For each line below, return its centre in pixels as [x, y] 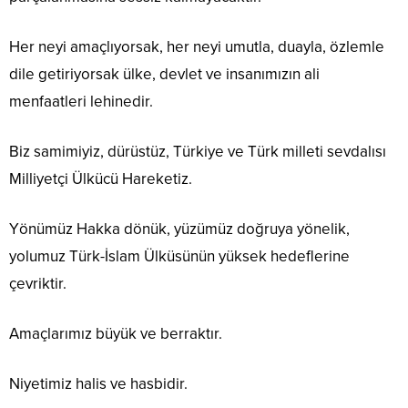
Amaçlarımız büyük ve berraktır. [116, 334]
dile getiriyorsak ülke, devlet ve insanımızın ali [164, 75]
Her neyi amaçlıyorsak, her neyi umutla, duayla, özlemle [197, 47]
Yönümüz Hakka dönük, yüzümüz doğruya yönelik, [179, 229]
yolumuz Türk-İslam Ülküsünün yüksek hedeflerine [179, 257]
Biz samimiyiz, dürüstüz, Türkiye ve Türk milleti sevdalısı [198, 152]
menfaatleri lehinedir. [81, 102]
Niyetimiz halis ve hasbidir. [98, 384]
